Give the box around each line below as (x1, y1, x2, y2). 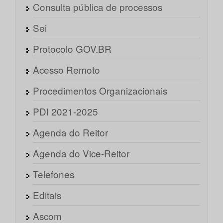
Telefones (33, 167, 74, 181)
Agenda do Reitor (33, 125, 108, 139)
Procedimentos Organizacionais (33, 84, 167, 98)
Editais (33, 188, 61, 202)
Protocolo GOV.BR (33, 42, 111, 56)
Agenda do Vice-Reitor (33, 146, 129, 160)
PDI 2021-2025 (33, 105, 98, 118)
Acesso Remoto (33, 63, 100, 77)
